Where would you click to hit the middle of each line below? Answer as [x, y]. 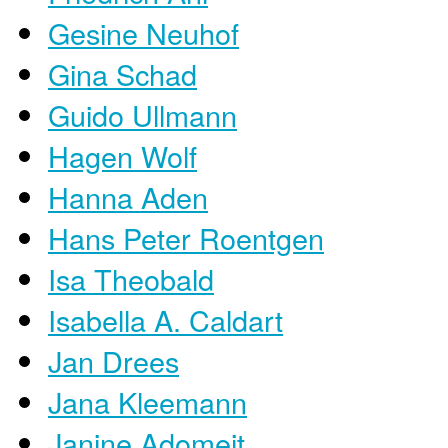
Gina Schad [122, 73]
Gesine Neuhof [143, 32]
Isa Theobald [131, 278]
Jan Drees [113, 360]
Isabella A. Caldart [165, 319]
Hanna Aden [128, 196]
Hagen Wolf [122, 155]
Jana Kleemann [147, 401]
